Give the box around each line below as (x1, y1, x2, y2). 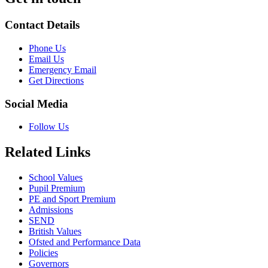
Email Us (29, 53, 64, 64)
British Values (29, 226, 81, 237)
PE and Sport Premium (29, 194, 115, 205)
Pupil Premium (29, 183, 85, 194)
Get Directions (29, 75, 84, 86)
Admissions (29, 205, 73, 215)
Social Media (5, 97, 68, 110)
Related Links (5, 144, 90, 160)
